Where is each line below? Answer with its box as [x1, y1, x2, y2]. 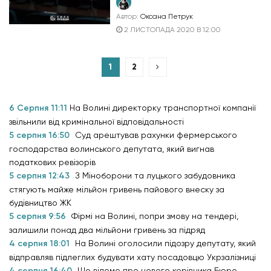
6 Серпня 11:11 [9, 103, 70, 113]
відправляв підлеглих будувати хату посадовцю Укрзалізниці [9, 252, 256, 262]
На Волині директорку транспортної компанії [70, 103, 256, 113]
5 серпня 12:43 [9, 171, 72, 181]
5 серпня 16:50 [9, 130, 72, 140]
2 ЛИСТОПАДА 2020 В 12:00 [122, 25, 221, 34]
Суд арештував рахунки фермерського [75, 130, 237, 140]
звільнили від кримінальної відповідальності [9, 117, 184, 126]
